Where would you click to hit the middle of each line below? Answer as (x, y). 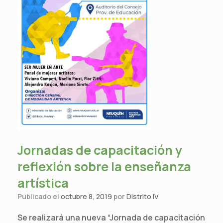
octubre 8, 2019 (86, 197)
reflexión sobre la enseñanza (104, 167)
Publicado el (41, 197)
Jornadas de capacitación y (100, 150)
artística (43, 183)
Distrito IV (143, 197)
